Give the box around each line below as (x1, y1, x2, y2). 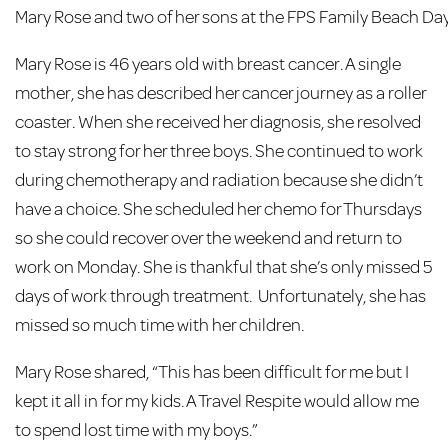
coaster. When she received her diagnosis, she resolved (15, 111, 421, 134)
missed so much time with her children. (15, 314, 304, 337)
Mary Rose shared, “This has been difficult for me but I (15, 361, 409, 384)
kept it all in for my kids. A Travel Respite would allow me (15, 390, 419, 413)
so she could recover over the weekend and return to (15, 227, 402, 250)
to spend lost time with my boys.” (15, 419, 258, 442)
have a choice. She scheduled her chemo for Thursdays (15, 198, 422, 221)
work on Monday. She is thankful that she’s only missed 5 (15, 256, 432, 279)
